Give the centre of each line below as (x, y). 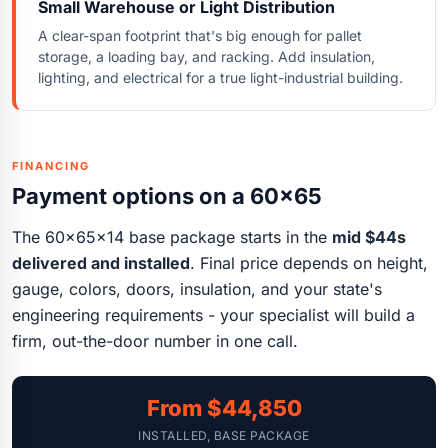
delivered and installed (101, 262)
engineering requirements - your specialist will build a (213, 314)
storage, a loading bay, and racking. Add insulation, (206, 56)
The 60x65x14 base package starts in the (172, 236)
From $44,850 (224, 407)
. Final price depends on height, (309, 262)
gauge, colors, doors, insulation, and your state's (197, 288)
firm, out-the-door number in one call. (155, 340)
